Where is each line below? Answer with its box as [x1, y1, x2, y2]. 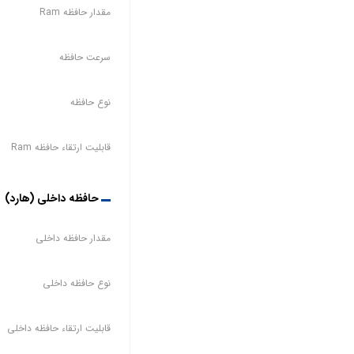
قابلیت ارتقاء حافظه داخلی [6, 320, 111, 336]
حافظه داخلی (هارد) [4, 189, 99, 207]
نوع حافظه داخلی [42, 275, 111, 291]
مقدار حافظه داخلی [35, 230, 111, 246]
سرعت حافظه [58, 49, 111, 65]
